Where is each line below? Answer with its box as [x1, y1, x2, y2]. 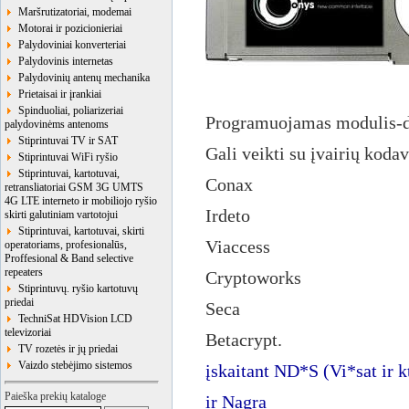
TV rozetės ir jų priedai [13, 342, 118, 355]
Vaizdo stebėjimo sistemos [13, 359, 132, 372]
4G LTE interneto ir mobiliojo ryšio [5, 194, 157, 207]
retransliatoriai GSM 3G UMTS [5, 181, 143, 194]
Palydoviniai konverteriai [13, 38, 126, 51]
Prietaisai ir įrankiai [13, 88, 101, 100]
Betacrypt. [205, 330, 282, 351]
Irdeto [205, 206, 250, 226]
